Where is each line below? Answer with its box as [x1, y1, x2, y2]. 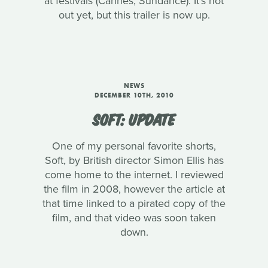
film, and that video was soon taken [52, 211, 216, 224]
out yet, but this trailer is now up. [58, 8, 210, 22]
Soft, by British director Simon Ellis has [44, 154, 224, 167]
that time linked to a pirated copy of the [42, 197, 226, 210]
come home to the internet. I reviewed [44, 168, 224, 181]
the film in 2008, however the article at [43, 182, 225, 196]
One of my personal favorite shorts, [52, 139, 216, 153]
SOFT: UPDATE [93, 109, 175, 127]
